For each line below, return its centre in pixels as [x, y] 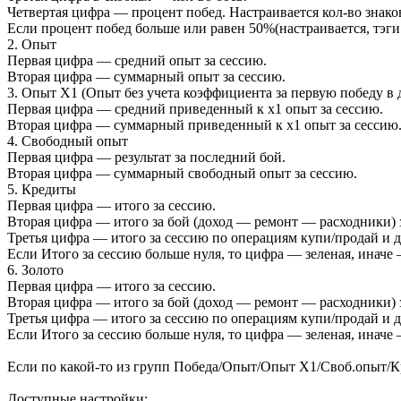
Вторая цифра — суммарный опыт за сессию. [146, 77]
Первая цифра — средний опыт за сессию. [137, 61]
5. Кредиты [42, 190]
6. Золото [35, 270]
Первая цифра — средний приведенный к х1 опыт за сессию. [195, 109]
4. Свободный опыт [68, 141]
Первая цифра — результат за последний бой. [146, 158]
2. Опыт [32, 45]
